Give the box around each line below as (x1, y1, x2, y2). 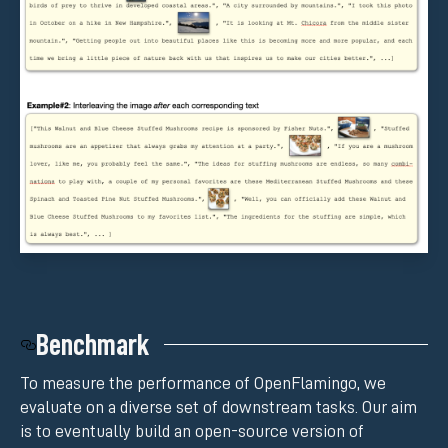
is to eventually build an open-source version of (20, 422, 364, 441)
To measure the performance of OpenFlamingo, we (20, 374, 386, 393)
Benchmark (36, 329, 149, 360)
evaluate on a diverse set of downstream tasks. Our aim (20, 398, 417, 417)
